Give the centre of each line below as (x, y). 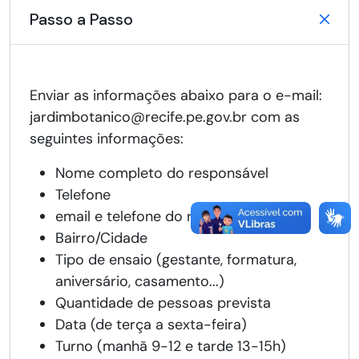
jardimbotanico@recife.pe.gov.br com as (165, 117)
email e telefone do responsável (161, 217)
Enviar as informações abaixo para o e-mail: (176, 96)
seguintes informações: (107, 139)
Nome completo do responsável (162, 173)
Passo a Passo (81, 20)
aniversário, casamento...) (140, 282)
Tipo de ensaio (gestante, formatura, (176, 260)
